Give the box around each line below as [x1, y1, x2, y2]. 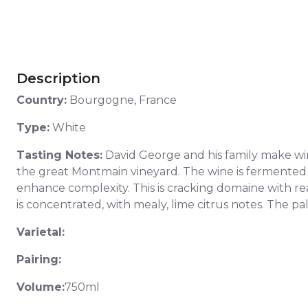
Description [16, 70, 100, 87]
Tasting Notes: [16, 148, 102, 162]
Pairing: [16, 253, 65, 267]
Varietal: [16, 225, 65, 239]
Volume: [16, 280, 65, 294]
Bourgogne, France [67, 93, 177, 107]
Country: [16, 93, 67, 107]
